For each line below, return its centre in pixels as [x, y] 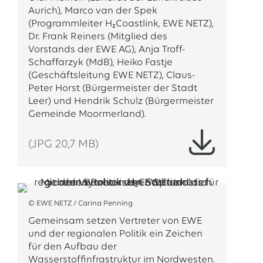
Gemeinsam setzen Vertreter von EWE [115, 221]
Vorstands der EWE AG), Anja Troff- [106, 50]
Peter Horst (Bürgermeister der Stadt [112, 88]
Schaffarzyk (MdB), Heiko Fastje [100, 63]
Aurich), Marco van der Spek [92, 11]
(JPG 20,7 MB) [63, 144]
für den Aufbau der [72, 247]
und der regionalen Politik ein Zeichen [115, 234]
